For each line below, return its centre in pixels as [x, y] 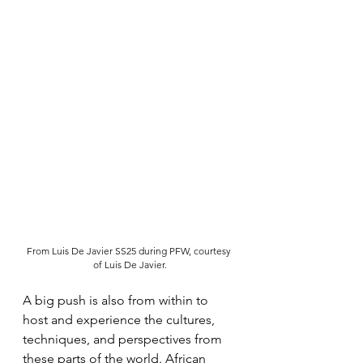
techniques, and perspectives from [124, 339]
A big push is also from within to [117, 300]
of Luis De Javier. [130, 265]
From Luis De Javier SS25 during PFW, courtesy [130, 251]
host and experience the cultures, [120, 320]
